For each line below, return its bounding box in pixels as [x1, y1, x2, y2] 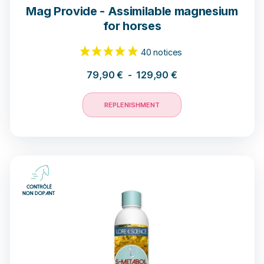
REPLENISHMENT [104, 101, 160, 110]
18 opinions [155, 60, 204, 71]
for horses [103, 19, 161, 34]
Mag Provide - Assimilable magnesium [26, 4, 238, 19]
